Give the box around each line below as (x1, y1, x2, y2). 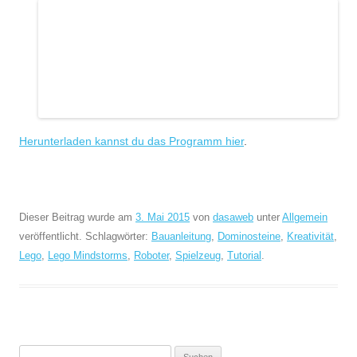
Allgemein (282, 211, 328, 223)
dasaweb (213, 211, 253, 223)
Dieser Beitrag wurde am (19, 211, 135, 223)
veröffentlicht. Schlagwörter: (19, 230, 151, 242)
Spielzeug (175, 249, 221, 261)
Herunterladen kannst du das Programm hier (19, 135, 244, 147)
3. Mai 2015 (135, 211, 190, 223)
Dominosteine (218, 230, 280, 242)
